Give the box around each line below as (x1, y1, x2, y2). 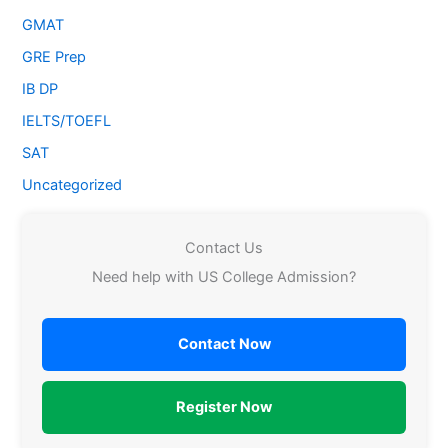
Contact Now (177, 334, 271, 353)
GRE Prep (22, 48, 87, 67)
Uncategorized (22, 176, 123, 195)
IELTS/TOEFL (22, 112, 112, 131)
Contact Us (185, 239, 263, 258)
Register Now (176, 397, 272, 416)
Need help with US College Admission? (92, 268, 356, 287)
